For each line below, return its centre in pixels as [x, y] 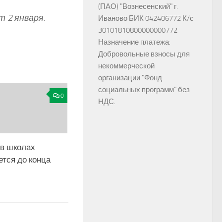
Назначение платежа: [134, 42]
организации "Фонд [130, 78]
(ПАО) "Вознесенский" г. [138, 6]
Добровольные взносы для [144, 54]
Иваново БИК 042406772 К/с [146, 18]
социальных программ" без [144, 90]
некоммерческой [126, 66]
